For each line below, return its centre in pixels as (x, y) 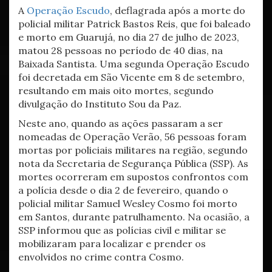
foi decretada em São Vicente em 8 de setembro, (131, 77)
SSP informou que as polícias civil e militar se (122, 230)
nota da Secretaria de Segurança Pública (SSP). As (133, 163)
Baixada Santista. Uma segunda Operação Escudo (134, 64)
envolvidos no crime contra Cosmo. (101, 257)
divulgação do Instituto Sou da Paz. (100, 104)
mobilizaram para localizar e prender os (112, 243)
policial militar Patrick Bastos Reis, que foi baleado (134, 24)
